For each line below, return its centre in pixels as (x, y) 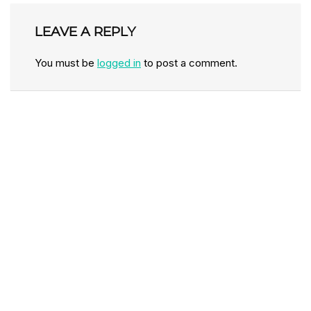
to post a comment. (189, 63)
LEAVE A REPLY (85, 32)
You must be (66, 63)
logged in (119, 63)
